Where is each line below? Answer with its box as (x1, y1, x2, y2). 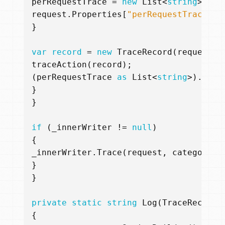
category (172, 147, 212, 157)
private (32, 197, 67, 207)
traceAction (32, 59, 87, 69)
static (72, 197, 102, 207)
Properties (72, 9, 122, 19)
